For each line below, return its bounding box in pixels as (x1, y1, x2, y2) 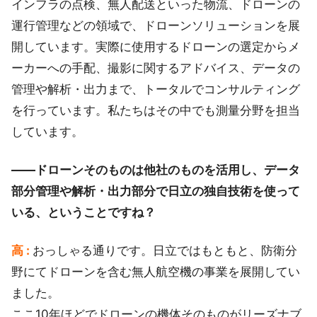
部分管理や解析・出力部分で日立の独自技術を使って (11, 184, 300, 198)
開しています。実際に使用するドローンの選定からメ (11, 40, 300, 54)
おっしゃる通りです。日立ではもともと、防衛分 (33, 243, 297, 258)
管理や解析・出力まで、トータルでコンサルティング (11, 82, 300, 96)
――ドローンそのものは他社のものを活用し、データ (11, 163, 300, 177)
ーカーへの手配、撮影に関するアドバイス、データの (11, 61, 300, 75)
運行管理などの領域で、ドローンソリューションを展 (11, 18, 300, 33)
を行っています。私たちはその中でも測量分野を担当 (11, 103, 300, 117)
